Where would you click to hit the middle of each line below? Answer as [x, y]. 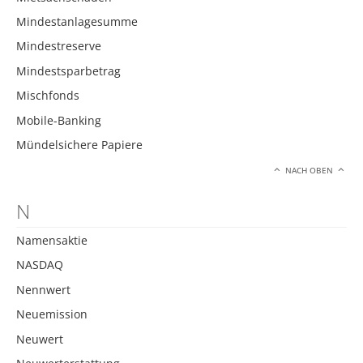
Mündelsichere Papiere [79, 144]
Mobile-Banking [59, 120]
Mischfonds [48, 96]
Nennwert [43, 289]
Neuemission [52, 314]
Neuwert [40, 339]
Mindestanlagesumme [77, 22]
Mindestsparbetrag [68, 70]
